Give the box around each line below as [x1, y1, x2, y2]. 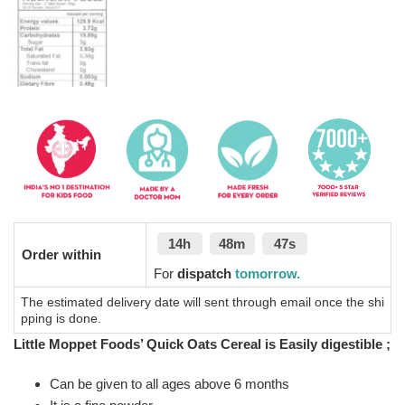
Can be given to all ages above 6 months [50, 376, 289, 392]
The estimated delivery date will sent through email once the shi [21, 295, 384, 310]
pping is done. [21, 311, 101, 326]
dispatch [176, 266, 231, 282]
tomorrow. [234, 266, 300, 282]
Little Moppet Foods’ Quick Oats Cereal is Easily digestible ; [14, 336, 391, 353]
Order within [21, 247, 101, 263]
